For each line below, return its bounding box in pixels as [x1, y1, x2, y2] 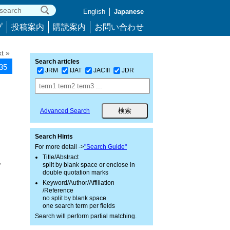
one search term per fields [43, 202, 115, 209]
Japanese [114, 8, 144, 15]
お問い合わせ [94, 23, 144, 31]
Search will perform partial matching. [35, 213, 137, 220]
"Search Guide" [84, 143, 127, 150]
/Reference [43, 187, 73, 194]
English [83, 8, 105, 15]
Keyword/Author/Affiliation [43, 179, 114, 186]
